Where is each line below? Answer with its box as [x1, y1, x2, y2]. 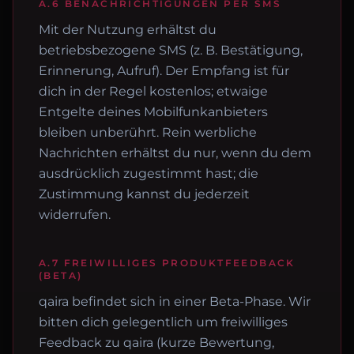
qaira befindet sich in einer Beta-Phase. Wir [39, 294, 311, 309]
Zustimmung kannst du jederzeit [39, 186, 250, 201]
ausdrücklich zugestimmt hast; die [39, 166, 258, 181]
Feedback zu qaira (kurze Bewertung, [39, 335, 274, 350]
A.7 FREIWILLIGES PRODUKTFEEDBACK [39, 257, 296, 269]
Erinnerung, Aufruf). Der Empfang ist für [39, 63, 289, 78]
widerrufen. [39, 207, 111, 222]
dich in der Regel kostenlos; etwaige [39, 84, 268, 99]
